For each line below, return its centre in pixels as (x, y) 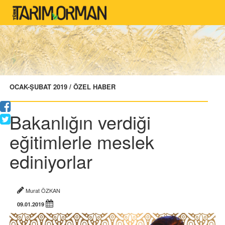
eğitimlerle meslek (82, 141)
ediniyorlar (51, 161)
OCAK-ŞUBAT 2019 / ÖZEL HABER (63, 87)
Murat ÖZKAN (45, 190)
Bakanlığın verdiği (80, 122)
